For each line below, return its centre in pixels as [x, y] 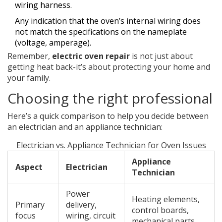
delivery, [81, 205]
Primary [30, 205]
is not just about [161, 56]
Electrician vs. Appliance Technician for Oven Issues [111, 145]
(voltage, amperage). [53, 43]
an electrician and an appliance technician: [85, 127]
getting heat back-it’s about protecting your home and [109, 67]
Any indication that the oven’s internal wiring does [108, 21]
